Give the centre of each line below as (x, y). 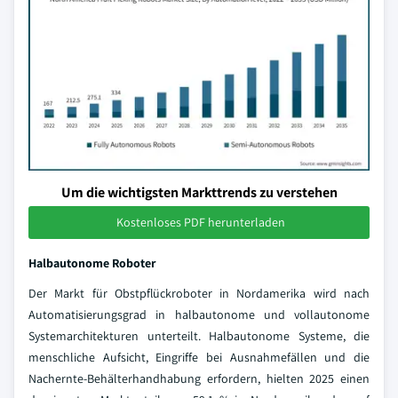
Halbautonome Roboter (92, 263)
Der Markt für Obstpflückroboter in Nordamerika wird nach (199, 293)
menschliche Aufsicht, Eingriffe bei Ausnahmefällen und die (199, 357)
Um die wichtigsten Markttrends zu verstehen (199, 192)
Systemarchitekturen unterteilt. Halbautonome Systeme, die (199, 336)
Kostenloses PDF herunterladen (201, 222)
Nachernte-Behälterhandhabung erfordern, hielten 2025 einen (199, 378)
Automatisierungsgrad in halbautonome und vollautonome (199, 314)
